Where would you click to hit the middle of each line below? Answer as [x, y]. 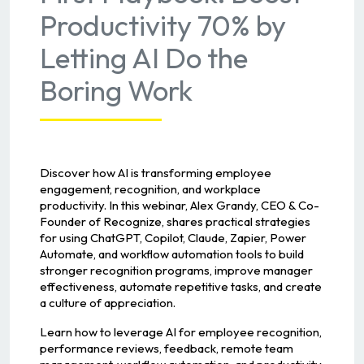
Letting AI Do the [143, 57]
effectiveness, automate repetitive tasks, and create [180, 286]
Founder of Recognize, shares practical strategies [175, 221]
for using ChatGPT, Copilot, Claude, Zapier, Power [173, 237]
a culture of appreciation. [107, 302]
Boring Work [116, 90]
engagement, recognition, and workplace [150, 188]
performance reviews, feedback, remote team [166, 348]
